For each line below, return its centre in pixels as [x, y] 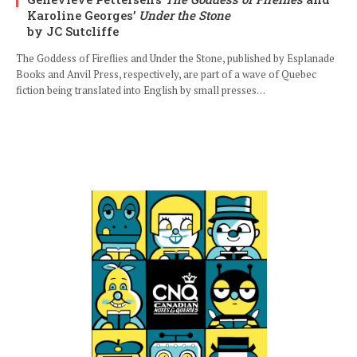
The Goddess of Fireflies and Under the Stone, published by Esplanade [175, 59]
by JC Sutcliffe [73, 31]
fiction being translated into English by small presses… [141, 90]
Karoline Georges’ [83, 16]
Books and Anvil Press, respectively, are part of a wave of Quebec [166, 75]
